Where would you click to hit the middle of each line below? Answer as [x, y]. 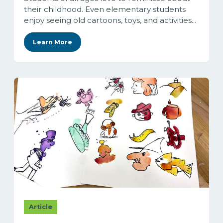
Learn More [53, 42]
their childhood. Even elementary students [105, 9]
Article [41, 207]
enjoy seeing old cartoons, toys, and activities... [110, 20]
